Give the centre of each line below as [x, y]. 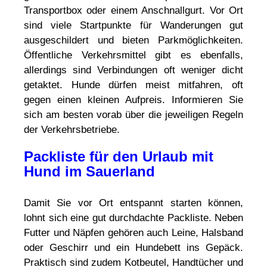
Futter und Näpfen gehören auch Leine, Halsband [133, 233]
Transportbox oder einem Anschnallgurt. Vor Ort [133, 11]
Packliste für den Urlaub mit [119, 157]
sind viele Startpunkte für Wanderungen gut [133, 26]
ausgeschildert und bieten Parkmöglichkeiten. [133, 41]
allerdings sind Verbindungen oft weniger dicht [133, 70]
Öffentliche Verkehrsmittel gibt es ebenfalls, [133, 55]
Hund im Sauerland [89, 172]
